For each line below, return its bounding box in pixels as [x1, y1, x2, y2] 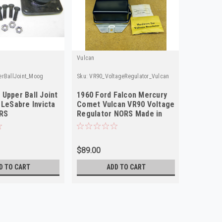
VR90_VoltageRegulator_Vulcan [89, 72, 169, 80]
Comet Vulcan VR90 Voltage [77, 99, 175, 109]
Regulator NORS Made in [77, 109, 163, 118]
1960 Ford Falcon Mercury [77, 90, 167, 100]
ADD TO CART [106, 163, 146, 171]
